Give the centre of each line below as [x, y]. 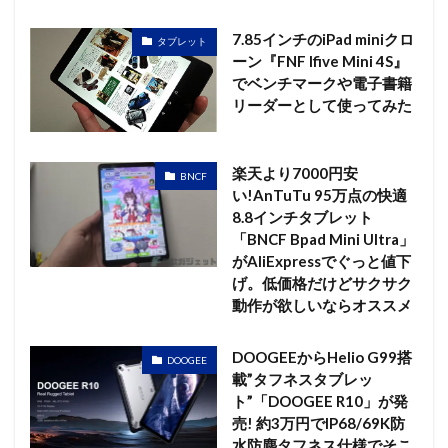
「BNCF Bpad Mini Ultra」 [322, 239]
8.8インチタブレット [302, 217]
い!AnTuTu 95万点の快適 [319, 195]
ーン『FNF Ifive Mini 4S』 [319, 60]
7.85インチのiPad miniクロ [322, 38]
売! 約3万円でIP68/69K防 [318, 423]
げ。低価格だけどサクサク [321, 283]
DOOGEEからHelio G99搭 [321, 357]
